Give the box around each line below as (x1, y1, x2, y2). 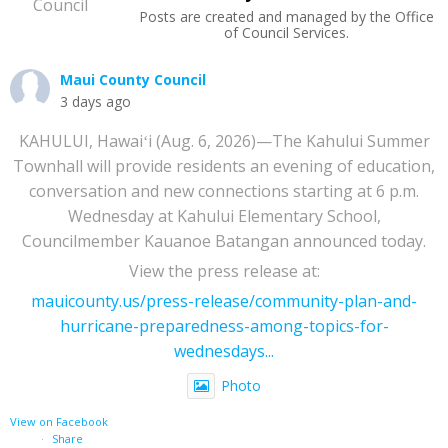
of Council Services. (224, 22, 349, 42)
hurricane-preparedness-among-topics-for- (59, 314, 389, 337)
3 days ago (60, 91, 131, 111)
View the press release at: (128, 259, 320, 282)
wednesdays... (174, 339, 274, 362)
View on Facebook (10, 413, 108, 429)
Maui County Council (60, 69, 206, 89)
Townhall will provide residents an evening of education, (13, 154, 435, 177)
